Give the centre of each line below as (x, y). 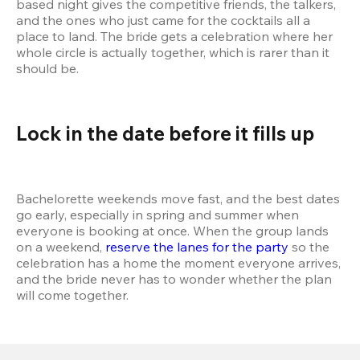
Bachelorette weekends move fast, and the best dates (178, 199)
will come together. (72, 295)
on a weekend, (61, 247)
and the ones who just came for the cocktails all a (163, 20)
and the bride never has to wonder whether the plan (174, 279)
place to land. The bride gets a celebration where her (174, 37)
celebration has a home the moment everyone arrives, (178, 263)
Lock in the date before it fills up (165, 134)
